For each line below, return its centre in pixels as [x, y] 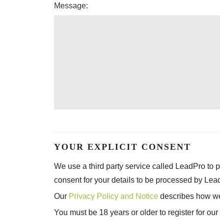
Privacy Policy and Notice [113, 196]
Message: [71, 6]
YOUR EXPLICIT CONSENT [122, 147]
